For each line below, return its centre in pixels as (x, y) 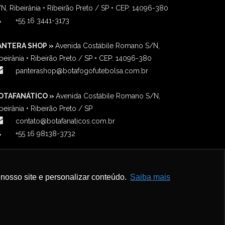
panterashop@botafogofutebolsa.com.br (82, 71)
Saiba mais (150, 177)
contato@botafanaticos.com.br (65, 121)
